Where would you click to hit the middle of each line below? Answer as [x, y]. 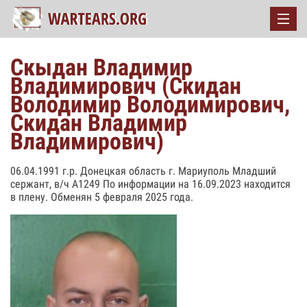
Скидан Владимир [99, 123]
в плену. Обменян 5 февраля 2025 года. [102, 197]
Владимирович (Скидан [126, 86]
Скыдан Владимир [101, 67]
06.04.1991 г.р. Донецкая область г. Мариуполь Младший [143, 171]
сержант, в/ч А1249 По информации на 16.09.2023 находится [150, 184]
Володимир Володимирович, [150, 104]
